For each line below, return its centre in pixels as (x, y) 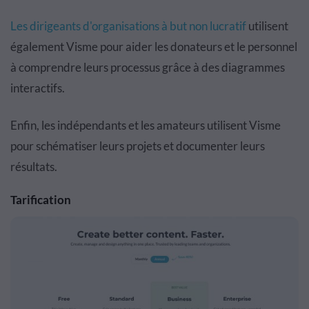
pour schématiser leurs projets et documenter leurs (138, 146)
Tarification (41, 200)
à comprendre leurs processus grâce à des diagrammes (148, 68)
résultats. (34, 167)
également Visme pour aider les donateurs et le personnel (154, 47)
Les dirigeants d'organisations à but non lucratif (128, 26)
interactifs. (38, 88)
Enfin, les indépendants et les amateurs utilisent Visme (146, 126)
